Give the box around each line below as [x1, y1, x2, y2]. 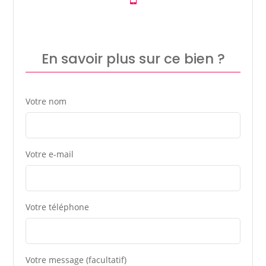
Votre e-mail [26, 148, 74, 160]
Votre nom [26, 95, 67, 107]
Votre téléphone [26, 201, 90, 213]
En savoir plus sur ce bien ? [41, 49, 225, 68]
